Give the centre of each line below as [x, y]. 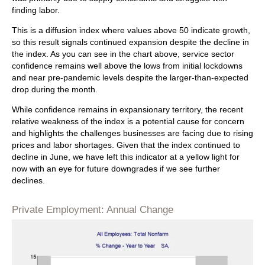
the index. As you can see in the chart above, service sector [123, 54]
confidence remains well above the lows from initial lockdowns [127, 65]
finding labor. [36, 10]
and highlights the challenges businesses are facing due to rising [132, 133]
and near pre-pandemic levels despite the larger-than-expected [130, 77]
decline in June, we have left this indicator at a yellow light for [126, 156]
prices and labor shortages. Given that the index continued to [126, 145]
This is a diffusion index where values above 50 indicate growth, [131, 30]
